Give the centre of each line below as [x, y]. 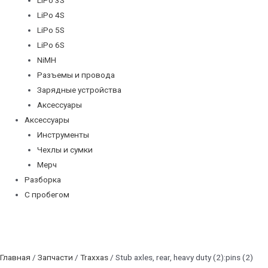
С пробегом [47, 194]
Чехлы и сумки [65, 149]
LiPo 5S [51, 30]
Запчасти [55, 257]
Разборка [43, 179]
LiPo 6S [51, 45]
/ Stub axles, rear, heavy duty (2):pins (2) [181, 257]
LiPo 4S [51, 15]
